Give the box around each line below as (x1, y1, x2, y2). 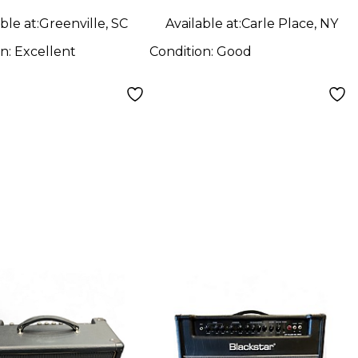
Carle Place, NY (241, 15, 338, 31)
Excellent (14, 43, 76, 59)
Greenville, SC (38, 15, 128, 31)
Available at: (165, 15, 241, 31)
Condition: (149, 43, 217, 59)
